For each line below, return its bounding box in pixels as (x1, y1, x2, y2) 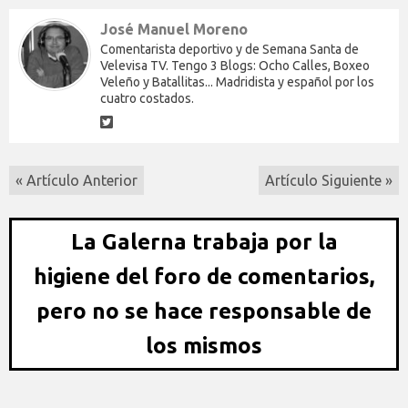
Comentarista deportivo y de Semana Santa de (100, 42, 359, 57)
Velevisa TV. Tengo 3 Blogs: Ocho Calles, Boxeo (100, 58, 370, 74)
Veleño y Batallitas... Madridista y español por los (100, 75, 374, 90)
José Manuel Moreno (100, 21, 248, 38)
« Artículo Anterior (15, 172, 138, 189)
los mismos (146, 333, 262, 359)
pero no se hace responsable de (36, 299, 372, 324)
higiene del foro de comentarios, (34, 264, 374, 290)
